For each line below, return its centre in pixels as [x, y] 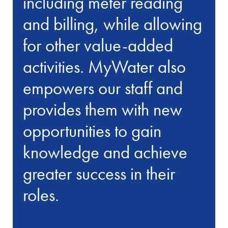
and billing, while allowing [113, 24]
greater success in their [99, 173]
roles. [41, 195]
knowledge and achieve [105, 152]
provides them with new [103, 109]
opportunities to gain [92, 131]
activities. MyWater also [105, 66]
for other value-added [98, 45]
